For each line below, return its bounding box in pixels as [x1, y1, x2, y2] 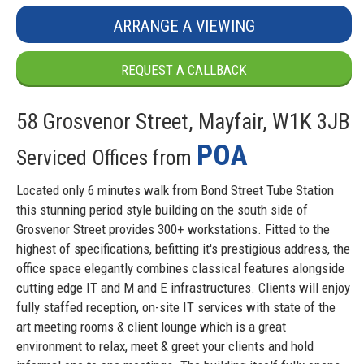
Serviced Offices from [16, 145, 197, 170]
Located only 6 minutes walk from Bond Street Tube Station [16, 181, 334, 198]
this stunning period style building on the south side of [16, 201, 308, 218]
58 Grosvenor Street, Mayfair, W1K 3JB [16, 108, 350, 135]
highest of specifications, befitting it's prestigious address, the [16, 240, 350, 257]
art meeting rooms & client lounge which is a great [16, 318, 286, 335]
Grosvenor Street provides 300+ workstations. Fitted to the [16, 220, 330, 237]
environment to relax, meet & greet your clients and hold [16, 337, 314, 354]
